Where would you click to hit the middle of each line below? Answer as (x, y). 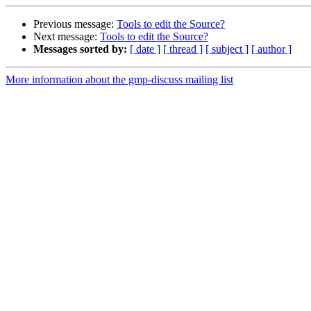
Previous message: (75, 24)
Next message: (67, 37)
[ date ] (145, 49)
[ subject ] (227, 49)
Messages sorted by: (80, 49)
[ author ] (271, 49)
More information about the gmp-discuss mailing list (119, 80)
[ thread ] (183, 49)
